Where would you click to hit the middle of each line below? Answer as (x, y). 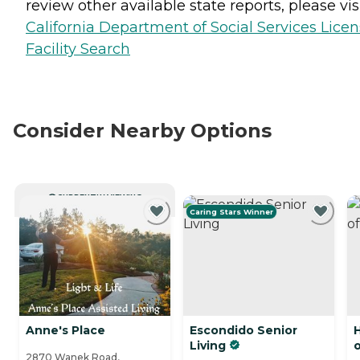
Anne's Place (65, 330)
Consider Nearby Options (142, 130)
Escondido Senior (243, 330)
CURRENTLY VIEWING (100, 197)
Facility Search (78, 49)
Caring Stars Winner (232, 211)
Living (208, 345)
